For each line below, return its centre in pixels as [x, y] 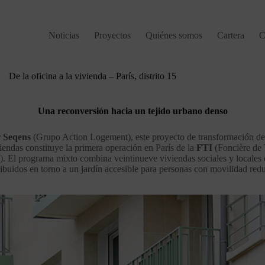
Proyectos [113, 35]
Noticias [64, 35]
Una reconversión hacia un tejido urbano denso [132, 111]
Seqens [18, 137]
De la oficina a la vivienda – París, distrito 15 [93, 76]
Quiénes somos [174, 35]
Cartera [231, 35]
